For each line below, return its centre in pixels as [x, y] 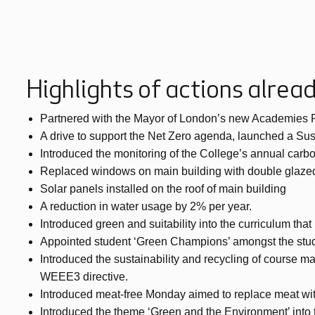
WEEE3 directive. [84, 277]
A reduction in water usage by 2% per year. [146, 206]
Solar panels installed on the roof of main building [163, 189]
